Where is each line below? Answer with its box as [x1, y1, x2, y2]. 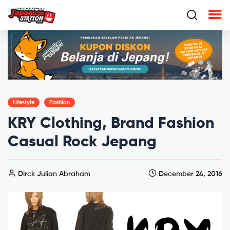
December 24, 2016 [157, 170, 222, 178]
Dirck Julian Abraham [16, 170, 90, 178]
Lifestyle [13, 99, 34, 105]
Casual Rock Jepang [8, 134, 157, 150]
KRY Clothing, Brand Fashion [8, 116, 214, 131]
